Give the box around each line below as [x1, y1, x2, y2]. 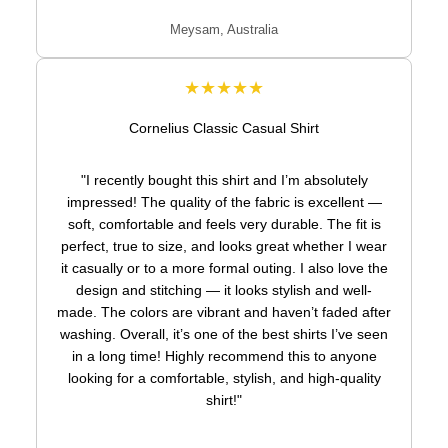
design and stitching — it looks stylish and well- [76, 282, 372, 298]
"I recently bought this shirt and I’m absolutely [80, 172, 368, 188]
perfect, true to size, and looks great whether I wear [61, 238, 387, 254]
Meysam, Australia [170, 22, 278, 37]
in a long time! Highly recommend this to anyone [71, 348, 377, 364]
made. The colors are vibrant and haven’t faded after [57, 304, 391, 320]
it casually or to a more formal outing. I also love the [60, 260, 388, 276]
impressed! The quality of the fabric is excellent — [66, 194, 382, 210]
